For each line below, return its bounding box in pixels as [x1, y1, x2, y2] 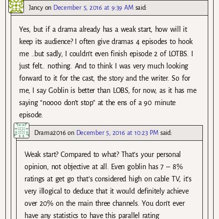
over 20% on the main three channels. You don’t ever [24, 199, 185, 208]
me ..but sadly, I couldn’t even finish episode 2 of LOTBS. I [19, 50, 193, 58]
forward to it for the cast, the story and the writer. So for [19, 74, 190, 83]
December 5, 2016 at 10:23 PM [76, 129, 158, 137]
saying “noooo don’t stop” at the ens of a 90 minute [19, 99, 175, 107]
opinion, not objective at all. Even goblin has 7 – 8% [24, 163, 183, 171]
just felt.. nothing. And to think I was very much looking [19, 62, 189, 70]
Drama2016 [34, 129, 66, 137]
